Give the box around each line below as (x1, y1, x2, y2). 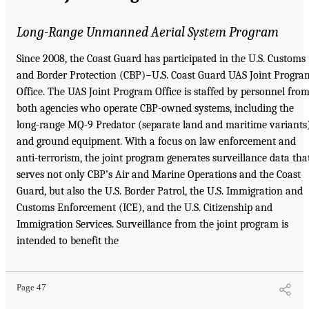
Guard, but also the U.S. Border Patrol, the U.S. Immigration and (17, 185, 303, 198)
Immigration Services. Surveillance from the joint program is (17, 218, 288, 231)
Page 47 (17, 283, 46, 293)
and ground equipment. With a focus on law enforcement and (17, 135, 296, 148)
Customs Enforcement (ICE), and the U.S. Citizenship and (17, 201, 272, 215)
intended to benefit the (17, 235, 119, 248)
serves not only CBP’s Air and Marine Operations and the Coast (17, 168, 301, 181)
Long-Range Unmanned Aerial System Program (17, 24, 279, 41)
